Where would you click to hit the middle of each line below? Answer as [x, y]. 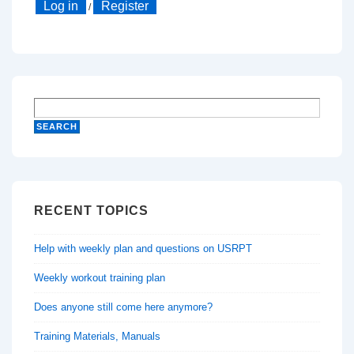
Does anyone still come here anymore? [123, 307]
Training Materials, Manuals [97, 336]
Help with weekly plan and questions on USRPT [143, 248]
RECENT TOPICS [91, 211]
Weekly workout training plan [100, 277]
